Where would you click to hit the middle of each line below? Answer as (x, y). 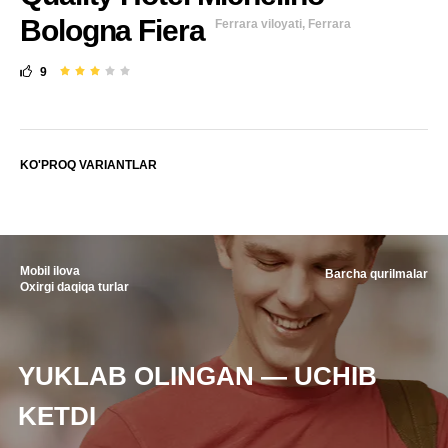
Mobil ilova (50, 271)
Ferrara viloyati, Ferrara (282, 24)
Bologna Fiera (112, 31)
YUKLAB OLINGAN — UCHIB (197, 376)
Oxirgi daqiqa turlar (74, 287)
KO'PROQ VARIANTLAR (88, 165)
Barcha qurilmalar (376, 274)
